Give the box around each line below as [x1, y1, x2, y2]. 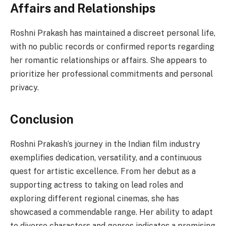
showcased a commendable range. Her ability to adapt [10, 207, 213, 217]
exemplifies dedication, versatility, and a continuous [10, 152, 202, 162]
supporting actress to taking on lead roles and [10, 180, 183, 190]
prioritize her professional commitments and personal [10, 69, 213, 79]
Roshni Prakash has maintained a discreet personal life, [10, 28, 215, 38]
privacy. [10, 82, 39, 92]
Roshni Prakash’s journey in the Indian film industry [10, 139, 200, 149]
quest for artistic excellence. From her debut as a [10, 166, 196, 176]
